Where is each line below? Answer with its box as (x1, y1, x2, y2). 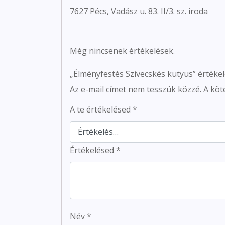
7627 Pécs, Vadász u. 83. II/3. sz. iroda (70, 5, 208, 17)
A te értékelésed (70, 103, 133, 115)
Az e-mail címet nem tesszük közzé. (70, 83, 201, 95)
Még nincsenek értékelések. (70, 45, 175, 56)
